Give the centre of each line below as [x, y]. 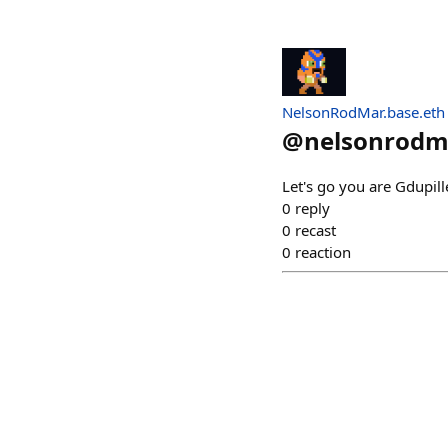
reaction [323, 252]
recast [315, 230]
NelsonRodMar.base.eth [363, 112]
